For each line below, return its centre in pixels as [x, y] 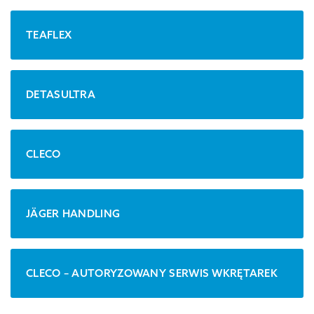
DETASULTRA [61, 95]
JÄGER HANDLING [73, 214]
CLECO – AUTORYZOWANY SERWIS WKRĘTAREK [152, 273]
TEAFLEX [49, 35]
